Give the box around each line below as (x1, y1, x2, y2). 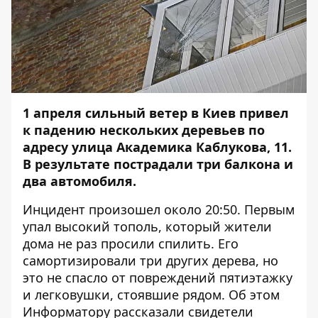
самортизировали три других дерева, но (23, 252, 278, 269)
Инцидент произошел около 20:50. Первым (23, 201, 295, 218)
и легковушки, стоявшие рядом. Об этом (23, 286, 280, 303)
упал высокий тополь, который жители (23, 218, 272, 235)
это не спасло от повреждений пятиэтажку (23, 269, 292, 286)
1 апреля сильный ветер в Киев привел (23, 104, 289, 121)
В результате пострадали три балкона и (23, 155, 293, 172)
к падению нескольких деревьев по (23, 121, 265, 138)
